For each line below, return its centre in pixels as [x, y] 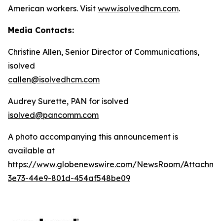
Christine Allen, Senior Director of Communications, [104, 52]
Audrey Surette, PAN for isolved [68, 101]
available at [31, 150]
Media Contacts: [41, 30]
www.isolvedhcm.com [138, 8]
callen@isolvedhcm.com [54, 79]
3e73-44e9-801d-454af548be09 [69, 178]
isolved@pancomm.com [53, 115]
